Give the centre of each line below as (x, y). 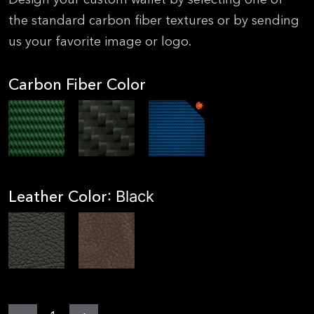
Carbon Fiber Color (77, 84)
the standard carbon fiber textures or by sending (154, 20)
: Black (131, 196)
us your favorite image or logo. (100, 41)
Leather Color (58, 197)
